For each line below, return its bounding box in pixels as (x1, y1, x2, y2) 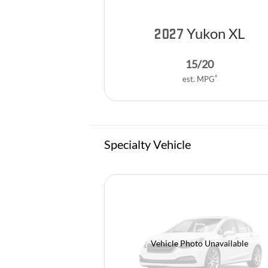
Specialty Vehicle (104, 136, 191, 151)
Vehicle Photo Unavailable (151, 238, 248, 249)
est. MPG (182, 74, 215, 84)
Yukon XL (187, 24, 245, 42)
